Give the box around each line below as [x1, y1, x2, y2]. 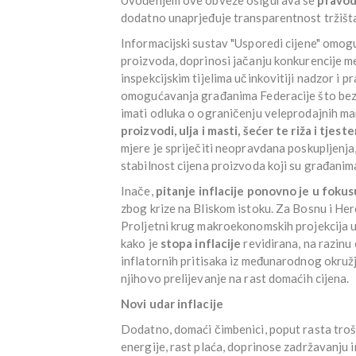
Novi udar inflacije [121, 296, 223, 311]
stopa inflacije [160, 235, 242, 250]
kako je [121, 235, 161, 250]
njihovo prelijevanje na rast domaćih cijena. [121, 270, 350, 285]
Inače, [121, 183, 156, 198]
